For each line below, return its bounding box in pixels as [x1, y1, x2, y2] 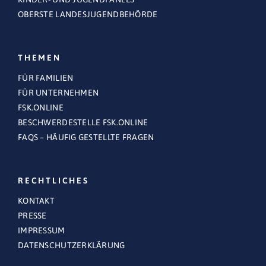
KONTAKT [18, 196, 55, 206]
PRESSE [18, 211, 47, 221]
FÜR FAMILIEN [18, 73, 74, 83]
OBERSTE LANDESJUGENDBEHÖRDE [18, 9, 158, 20]
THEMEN [18, 53, 61, 63]
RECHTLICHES [18, 176, 89, 186]
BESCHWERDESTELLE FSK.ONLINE [18, 118, 148, 128]
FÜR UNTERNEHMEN [18, 88, 99, 98]
